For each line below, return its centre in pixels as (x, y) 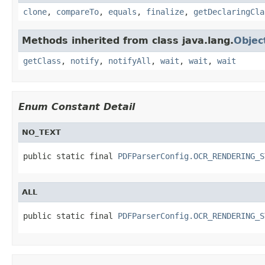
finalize (165, 12)
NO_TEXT (41, 132)
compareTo (77, 12)
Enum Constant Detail (77, 106)
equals (122, 12)
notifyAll (130, 61)
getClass (42, 61)
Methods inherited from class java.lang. (128, 40)
